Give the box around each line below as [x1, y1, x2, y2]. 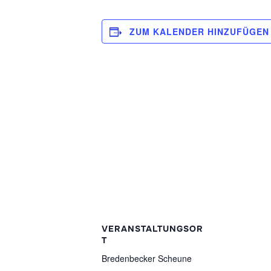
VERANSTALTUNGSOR [102, 223, 203, 235]
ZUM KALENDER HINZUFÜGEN [129, 25, 269, 38]
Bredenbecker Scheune [102, 252, 192, 265]
